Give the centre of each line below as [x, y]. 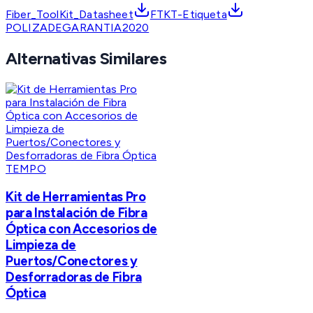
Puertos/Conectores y [72, 261]
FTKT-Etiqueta [188, 15]
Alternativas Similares [86, 59]
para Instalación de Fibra [77, 212]
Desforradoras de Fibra [74, 277]
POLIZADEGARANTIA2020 [78, 28]
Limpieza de [41, 245]
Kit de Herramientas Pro [76, 196]
